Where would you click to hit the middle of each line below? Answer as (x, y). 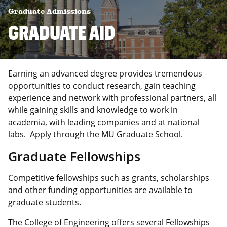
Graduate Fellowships (74, 156)
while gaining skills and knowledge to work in (93, 110)
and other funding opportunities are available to (100, 190)
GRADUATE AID (62, 32)
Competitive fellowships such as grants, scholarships (109, 178)
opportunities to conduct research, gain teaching (102, 85)
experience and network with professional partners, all (112, 98)
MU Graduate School (141, 134)
